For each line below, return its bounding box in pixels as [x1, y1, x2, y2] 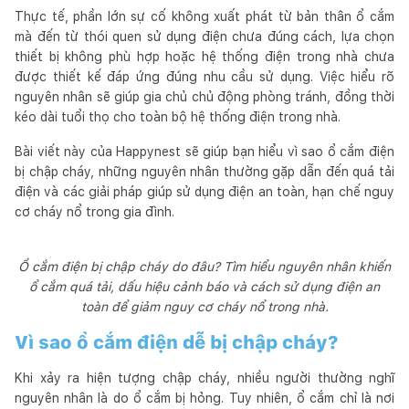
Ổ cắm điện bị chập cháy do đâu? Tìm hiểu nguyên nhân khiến [18, 258, 391, 274]
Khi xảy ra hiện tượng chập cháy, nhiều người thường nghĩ [15, 370, 394, 385]
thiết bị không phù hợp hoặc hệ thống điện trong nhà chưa [15, 48, 394, 64]
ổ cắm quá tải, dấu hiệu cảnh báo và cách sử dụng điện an [29, 278, 380, 294]
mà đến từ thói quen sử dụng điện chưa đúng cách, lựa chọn [15, 28, 394, 44]
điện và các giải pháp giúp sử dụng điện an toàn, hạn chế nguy [15, 184, 394, 199]
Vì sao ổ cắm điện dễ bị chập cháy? [15, 330, 339, 353]
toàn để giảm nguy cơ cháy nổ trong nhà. [80, 299, 329, 314]
